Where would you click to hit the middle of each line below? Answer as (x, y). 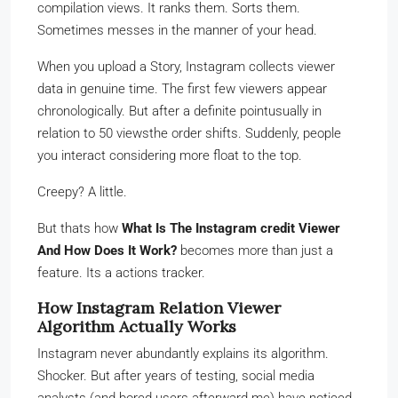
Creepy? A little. (82, 191)
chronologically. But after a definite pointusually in (179, 111)
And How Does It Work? (107, 250)
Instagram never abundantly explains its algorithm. (183, 353)
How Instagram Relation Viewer (159, 307)
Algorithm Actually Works (137, 326)
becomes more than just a (255, 250)
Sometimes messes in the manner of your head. (177, 30)
